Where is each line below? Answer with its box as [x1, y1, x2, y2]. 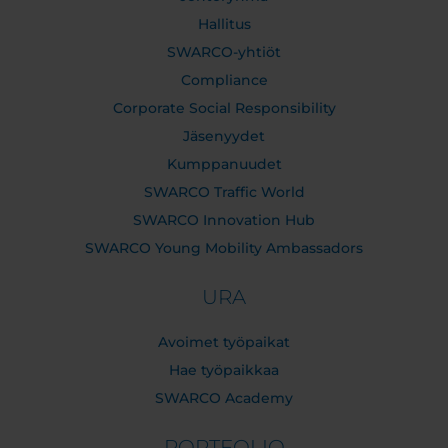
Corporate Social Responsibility [112, 99, 336, 118]
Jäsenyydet [183, 127, 265, 146]
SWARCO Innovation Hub [133, 211, 315, 230]
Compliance [180, 71, 268, 90]
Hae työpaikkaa [169, 361, 279, 380]
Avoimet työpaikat [158, 333, 290, 352]
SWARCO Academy [155, 389, 293, 408]
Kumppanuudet [166, 155, 282, 174]
